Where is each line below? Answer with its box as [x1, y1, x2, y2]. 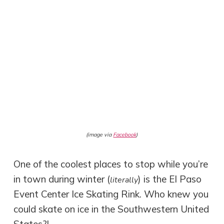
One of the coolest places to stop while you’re [13, 157, 208, 170]
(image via [86, 131, 113, 138]
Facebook [113, 131, 136, 138]
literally [110, 174, 138, 185]
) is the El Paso [138, 172, 202, 185]
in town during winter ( [13, 172, 110, 185]
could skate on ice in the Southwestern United [13, 202, 209, 215]
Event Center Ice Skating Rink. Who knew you [13, 187, 209, 200]
